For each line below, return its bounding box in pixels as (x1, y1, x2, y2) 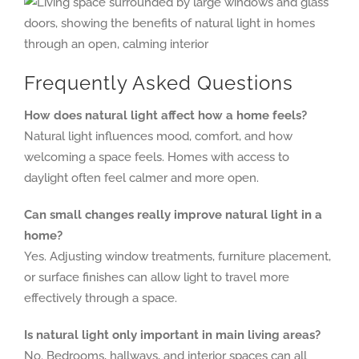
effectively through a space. (23, 290, 177, 305)
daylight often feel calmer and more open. (23, 170, 259, 185)
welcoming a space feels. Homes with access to (23, 149, 289, 164)
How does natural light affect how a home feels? (23, 107, 307, 123)
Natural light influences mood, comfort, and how (23, 128, 292, 143)
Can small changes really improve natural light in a (23, 207, 322, 222)
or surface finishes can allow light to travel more (23, 269, 289, 284)
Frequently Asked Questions (23, 71, 293, 95)
